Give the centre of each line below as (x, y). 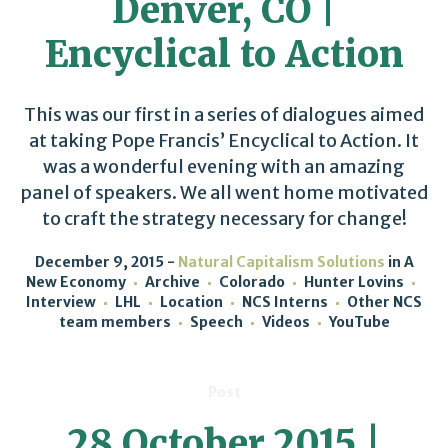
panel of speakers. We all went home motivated (224, 192)
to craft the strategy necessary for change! (224, 218)
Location (191, 302)
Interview (61, 302)
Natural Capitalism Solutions (281, 262)
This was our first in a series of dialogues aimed (224, 114)
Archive (172, 282)
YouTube (359, 322)
